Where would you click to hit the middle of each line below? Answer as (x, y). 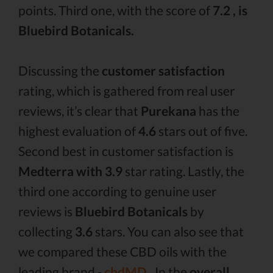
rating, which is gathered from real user (126, 90)
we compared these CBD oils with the (122, 251)
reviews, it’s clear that (80, 111)
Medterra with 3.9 (70, 171)
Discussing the (60, 70)
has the (218, 111)
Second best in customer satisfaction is (126, 151)
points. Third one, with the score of (115, 10)
